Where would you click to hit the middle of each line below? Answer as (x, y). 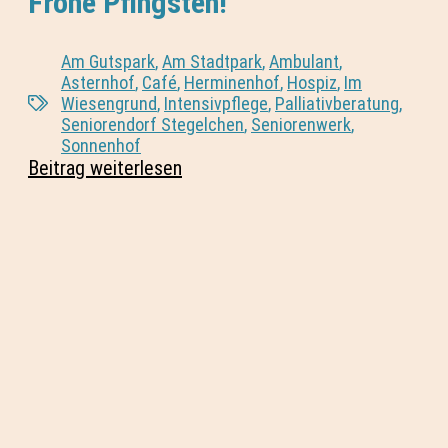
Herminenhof (232, 82)
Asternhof (98, 82)
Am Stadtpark (212, 61)
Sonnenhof (101, 145)
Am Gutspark (108, 61)
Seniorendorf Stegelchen (152, 124)
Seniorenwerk (301, 124)
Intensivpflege (216, 103)
